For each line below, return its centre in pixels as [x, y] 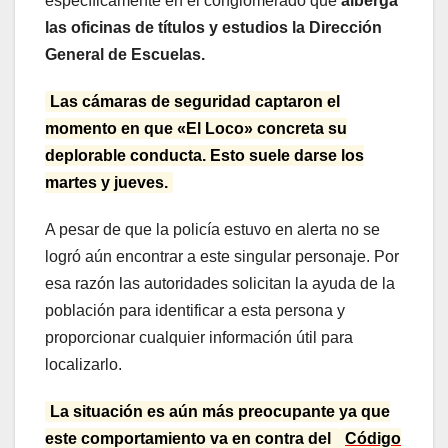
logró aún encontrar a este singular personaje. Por [222, 257]
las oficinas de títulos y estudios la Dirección [213, 28]
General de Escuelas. [127, 55]
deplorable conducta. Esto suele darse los [204, 156]
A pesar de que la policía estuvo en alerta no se [212, 230]
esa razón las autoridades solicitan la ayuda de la [220, 284]
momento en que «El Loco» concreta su [196, 129]
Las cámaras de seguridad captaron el [195, 102]
